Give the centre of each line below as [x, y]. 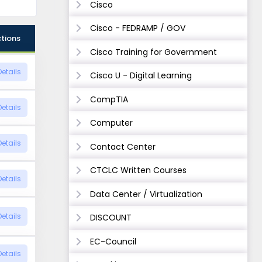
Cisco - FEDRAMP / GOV [138, 28]
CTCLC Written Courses [138, 170]
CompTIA [109, 99]
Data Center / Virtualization [146, 194]
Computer [111, 123]
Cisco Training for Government [154, 52]
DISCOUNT [111, 218]
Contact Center [123, 146]
